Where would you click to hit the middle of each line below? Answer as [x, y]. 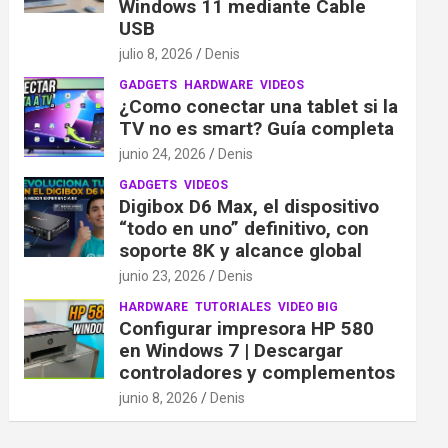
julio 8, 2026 [156, 54]
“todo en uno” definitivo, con [244, 228]
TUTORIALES [233, 307]
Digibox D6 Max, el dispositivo [249, 206]
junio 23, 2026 [163, 276]
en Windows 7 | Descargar [231, 350]
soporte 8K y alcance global [241, 250]
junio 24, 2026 [163, 154]
